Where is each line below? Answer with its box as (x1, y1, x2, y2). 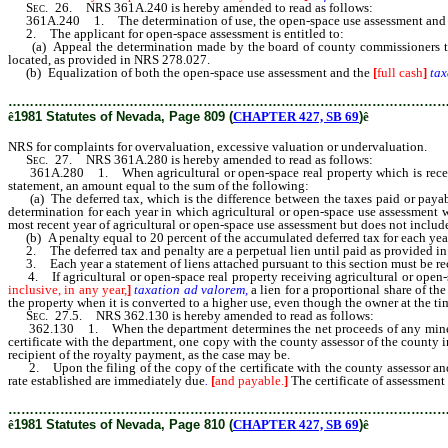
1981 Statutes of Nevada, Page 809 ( (14, 109, 233, 124)
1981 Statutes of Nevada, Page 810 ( (14, 417, 233, 432)
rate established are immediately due (8, 373, 205, 388)
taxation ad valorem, (134, 282, 248, 297)
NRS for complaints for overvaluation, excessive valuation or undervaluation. (8, 139, 427, 154)
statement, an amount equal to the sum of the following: (8, 178, 309, 193)
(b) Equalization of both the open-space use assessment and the (8, 65, 373, 80)
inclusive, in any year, (8, 282, 127, 297)
